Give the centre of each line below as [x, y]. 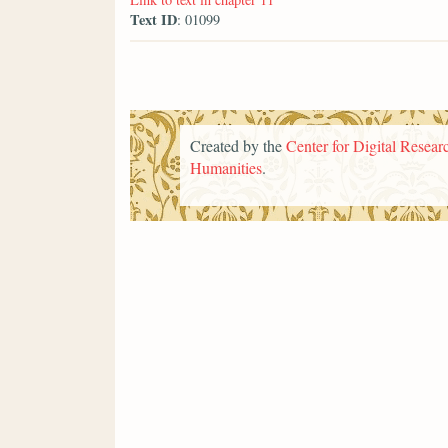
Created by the [238, 145]
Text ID [153, 19]
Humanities [226, 167]
